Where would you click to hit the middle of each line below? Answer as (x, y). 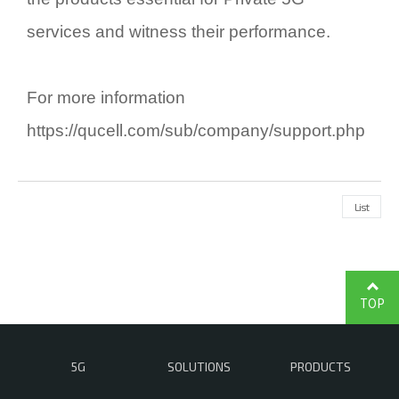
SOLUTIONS (199, 366)
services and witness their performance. (179, 31)
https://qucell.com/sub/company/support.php (196, 130)
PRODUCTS (320, 366)
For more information (106, 97)
